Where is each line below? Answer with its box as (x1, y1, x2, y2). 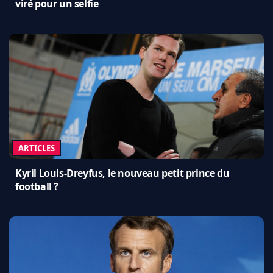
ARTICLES (18, 142, 55, 154)
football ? (15, 179, 58, 193)
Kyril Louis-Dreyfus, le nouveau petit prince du (15, 166, 230, 180)
